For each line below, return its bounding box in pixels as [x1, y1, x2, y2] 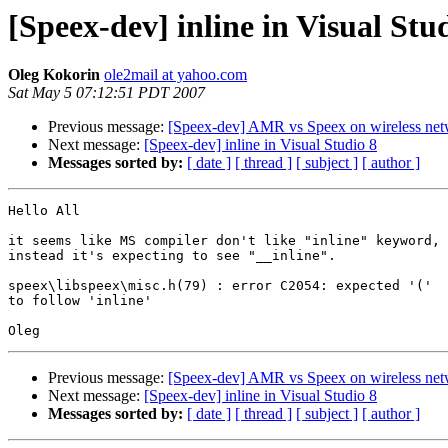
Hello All [8, 203, 80, 219]
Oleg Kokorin [8, 66, 100, 84]
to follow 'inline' [8, 293, 152, 309]
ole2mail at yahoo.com [104, 66, 247, 84]
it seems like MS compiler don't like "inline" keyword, [8, 233, 440, 249]
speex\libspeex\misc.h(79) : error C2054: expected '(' [8, 278, 432, 294]
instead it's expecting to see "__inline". [8, 248, 336, 264]
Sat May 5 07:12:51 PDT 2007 [8, 84, 205, 102]
